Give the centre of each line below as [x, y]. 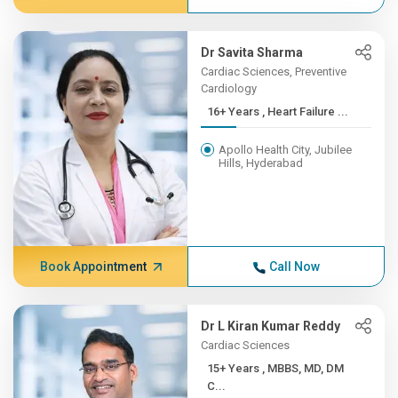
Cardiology [229, 88]
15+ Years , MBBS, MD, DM [235, 368]
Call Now [294, 267]
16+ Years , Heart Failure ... [306, 111]
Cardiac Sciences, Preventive [274, 72]
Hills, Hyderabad [261, 163]
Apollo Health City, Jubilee [286, 150]
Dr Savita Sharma [252, 52]
